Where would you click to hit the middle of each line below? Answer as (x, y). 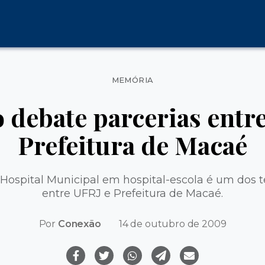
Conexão (79, 224)
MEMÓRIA (132, 80)
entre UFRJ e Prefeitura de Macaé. (132, 193)
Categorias (160, 75)
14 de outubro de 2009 (172, 224)
